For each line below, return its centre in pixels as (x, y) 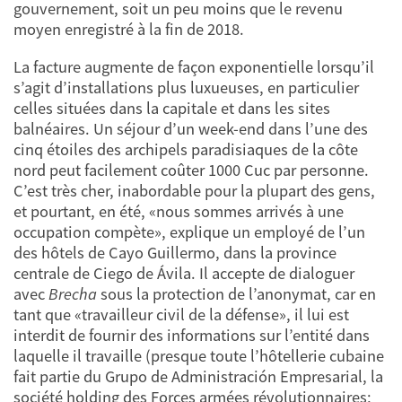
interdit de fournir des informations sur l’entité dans (192, 335)
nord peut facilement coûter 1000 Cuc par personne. (191, 170)
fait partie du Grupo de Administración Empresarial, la (198, 376)
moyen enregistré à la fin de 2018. (129, 30)
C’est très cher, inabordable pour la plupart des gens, (194, 190)
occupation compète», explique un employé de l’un (189, 232)
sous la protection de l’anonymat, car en (236, 293)
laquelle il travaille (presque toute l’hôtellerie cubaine (199, 355)
